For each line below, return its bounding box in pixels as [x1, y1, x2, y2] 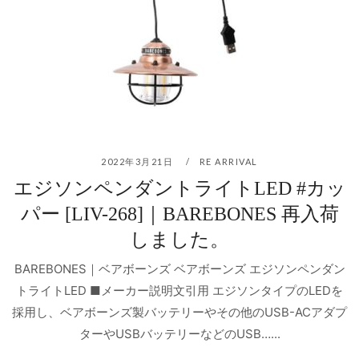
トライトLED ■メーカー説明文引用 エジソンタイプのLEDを [16, 283, 343, 299]
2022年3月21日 [101, 155, 176, 167]
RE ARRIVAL [199, 155, 258, 167]
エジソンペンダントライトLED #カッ [13, 177, 346, 199]
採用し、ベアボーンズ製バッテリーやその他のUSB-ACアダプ [12, 305, 347, 321]
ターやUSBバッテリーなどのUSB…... [79, 326, 280, 342]
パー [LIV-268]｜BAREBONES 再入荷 [20, 203, 339, 224]
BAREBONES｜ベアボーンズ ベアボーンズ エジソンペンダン [14, 261, 345, 277]
